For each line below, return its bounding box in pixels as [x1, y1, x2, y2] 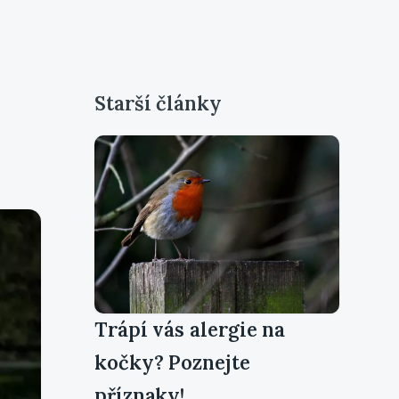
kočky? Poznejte [94, 349, 250, 375]
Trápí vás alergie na [94, 316, 286, 342]
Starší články [94, 90, 222, 116]
